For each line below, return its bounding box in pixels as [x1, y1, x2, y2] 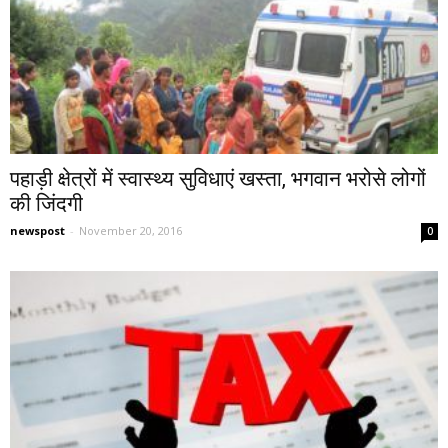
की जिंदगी [10, 191, 83, 216]
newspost [10, 222, 65, 238]
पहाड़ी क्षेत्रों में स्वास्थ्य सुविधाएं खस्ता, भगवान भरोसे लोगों [10, 166, 426, 191]
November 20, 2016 [79, 222, 182, 238]
